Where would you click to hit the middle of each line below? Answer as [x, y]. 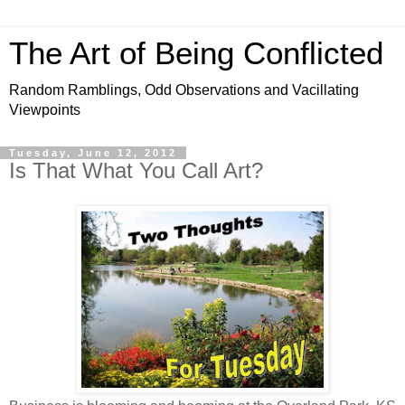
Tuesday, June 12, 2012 [93, 153]
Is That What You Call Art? [136, 170]
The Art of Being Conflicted [196, 53]
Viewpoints [45, 110]
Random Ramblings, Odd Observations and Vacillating [184, 90]
